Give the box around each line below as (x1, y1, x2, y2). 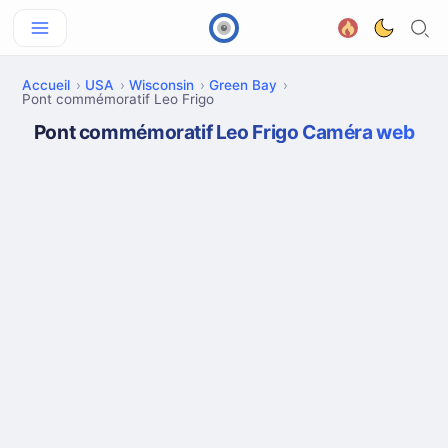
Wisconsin (129, 77, 194, 93)
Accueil (22, 77, 70, 93)
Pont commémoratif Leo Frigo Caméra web (33, 120, 415, 144)
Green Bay (209, 77, 277, 93)
